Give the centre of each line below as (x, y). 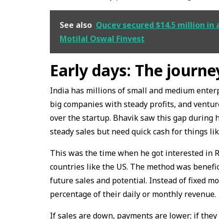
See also (76, 25)
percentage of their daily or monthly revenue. (134, 194)
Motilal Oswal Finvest (102, 39)
